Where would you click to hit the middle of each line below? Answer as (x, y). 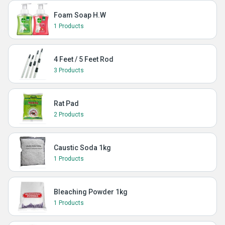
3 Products (69, 70)
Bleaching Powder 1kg (91, 192)
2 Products (69, 115)
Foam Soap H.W (80, 15)
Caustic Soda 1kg (82, 148)
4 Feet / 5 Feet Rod (84, 59)
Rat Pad (66, 103)
